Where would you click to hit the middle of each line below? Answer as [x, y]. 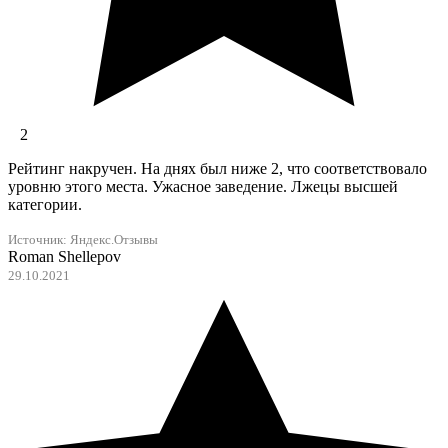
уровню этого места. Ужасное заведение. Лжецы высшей [203, 187]
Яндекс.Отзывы [114, 240]
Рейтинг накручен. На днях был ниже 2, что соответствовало [217, 169]
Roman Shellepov [64, 257]
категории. [45, 205]
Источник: [39, 240]
